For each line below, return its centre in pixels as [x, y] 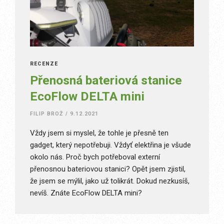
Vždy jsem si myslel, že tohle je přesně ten [99, 133]
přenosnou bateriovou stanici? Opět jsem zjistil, [108, 169]
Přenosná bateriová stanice [106, 80]
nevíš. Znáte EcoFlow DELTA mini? [86, 193]
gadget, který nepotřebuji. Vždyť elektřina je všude [110, 145]
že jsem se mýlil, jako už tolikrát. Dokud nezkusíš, [110, 181]
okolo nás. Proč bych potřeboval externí [95, 157]
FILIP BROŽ [47, 113]
